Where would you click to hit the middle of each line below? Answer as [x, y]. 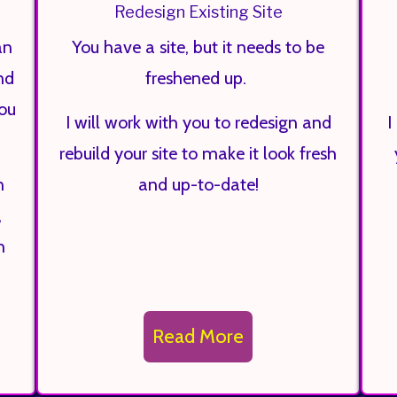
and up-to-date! [198, 184]
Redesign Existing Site [198, 12]
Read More [198, 336]
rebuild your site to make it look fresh [198, 153]
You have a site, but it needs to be [198, 47]
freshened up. [198, 78]
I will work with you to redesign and [198, 122]
